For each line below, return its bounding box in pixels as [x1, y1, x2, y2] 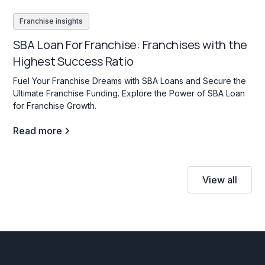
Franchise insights [20, 16, 83, 25]
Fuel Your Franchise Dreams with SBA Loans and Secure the [13, 75, 247, 86]
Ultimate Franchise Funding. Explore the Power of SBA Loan [13, 88, 245, 98]
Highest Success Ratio [13, 53, 134, 69]
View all [202, 173, 237, 186]
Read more [13, 124, 63, 137]
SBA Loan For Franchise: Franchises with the [13, 36, 248, 53]
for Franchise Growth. [13, 100, 97, 111]
